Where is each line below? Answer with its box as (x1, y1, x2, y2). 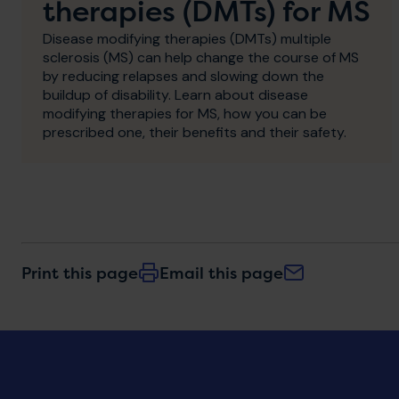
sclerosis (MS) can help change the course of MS (43, 47, 359, 67)
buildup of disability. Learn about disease (43, 85, 308, 104)
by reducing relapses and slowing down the (43, 66, 324, 85)
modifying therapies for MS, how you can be (43, 103, 327, 123)
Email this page (159, 262, 283, 283)
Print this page (21, 261, 138, 283)
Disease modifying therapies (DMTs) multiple (43, 28, 331, 48)
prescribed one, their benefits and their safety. (43, 122, 346, 142)
